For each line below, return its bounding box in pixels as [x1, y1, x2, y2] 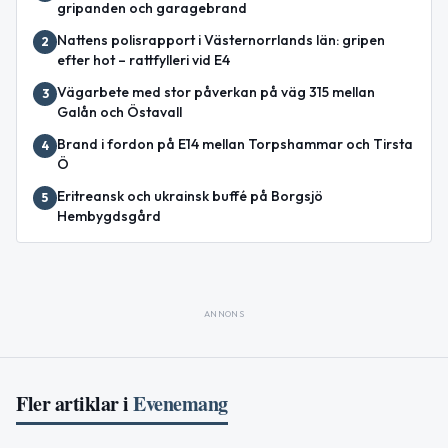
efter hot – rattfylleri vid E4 [57, 51, 230, 70]
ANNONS [203, 308, 245, 320]
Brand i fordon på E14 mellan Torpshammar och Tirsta [57, 135, 413, 154]
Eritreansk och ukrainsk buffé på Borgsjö [57, 187, 323, 206]
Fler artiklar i [16, 389, 129, 419]
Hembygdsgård [57, 207, 161, 226]
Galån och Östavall [57, 103, 182, 122]
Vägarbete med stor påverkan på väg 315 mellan [57, 83, 375, 102]
